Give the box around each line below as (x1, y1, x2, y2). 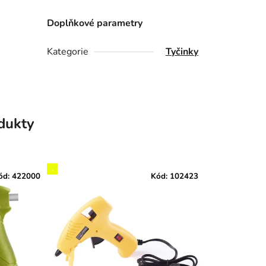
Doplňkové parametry (47, 17, 143, 30)
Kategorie (47, 45, 89, 59)
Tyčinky (166, 45, 199, 59)
